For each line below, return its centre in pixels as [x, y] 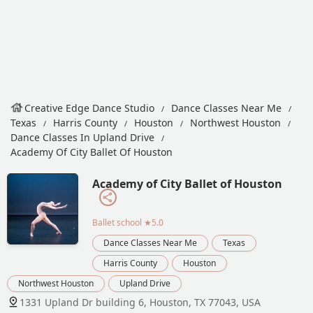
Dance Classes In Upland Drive [82, 137]
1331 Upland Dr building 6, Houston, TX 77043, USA [140, 302]
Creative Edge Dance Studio [89, 108]
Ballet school [117, 222]
